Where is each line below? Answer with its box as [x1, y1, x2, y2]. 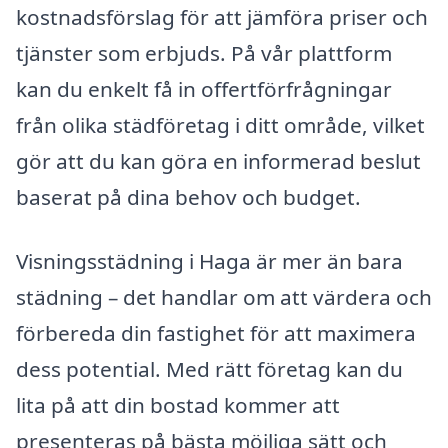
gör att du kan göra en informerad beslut [16, 147, 421, 176]
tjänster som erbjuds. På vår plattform [16, 39, 392, 68]
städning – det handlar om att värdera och [16, 282, 432, 311]
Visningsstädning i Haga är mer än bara [16, 246, 403, 275]
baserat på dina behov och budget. [16, 183, 361, 212]
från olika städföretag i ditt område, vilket [16, 111, 425, 140]
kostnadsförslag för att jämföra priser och [16, 3, 428, 32]
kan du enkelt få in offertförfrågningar [16, 75, 392, 104]
